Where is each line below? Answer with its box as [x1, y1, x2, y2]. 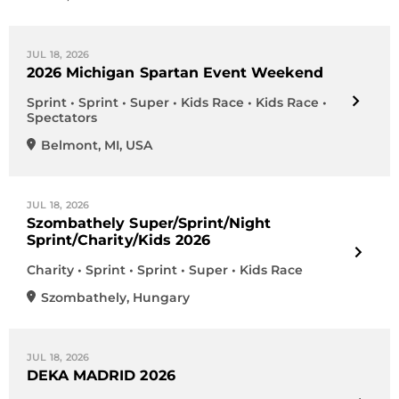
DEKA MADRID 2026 [27, 367, 175, 384]
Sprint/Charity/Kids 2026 [27, 232, 210, 248]
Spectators [27, 110, 97, 126]
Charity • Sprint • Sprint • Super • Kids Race [27, 262, 303, 278]
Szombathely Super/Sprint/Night [27, 215, 272, 232]
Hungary [133, 289, 190, 305]
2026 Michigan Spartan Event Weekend [27, 64, 324, 81]
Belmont [41, 137, 98, 153]
